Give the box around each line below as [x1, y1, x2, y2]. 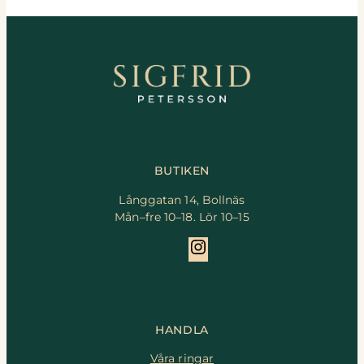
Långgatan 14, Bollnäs [119, 192, 245, 207]
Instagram [207, 236, 266, 252]
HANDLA [155, 323, 209, 338]
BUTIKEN [154, 163, 210, 179]
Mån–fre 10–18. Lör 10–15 [115, 209, 249, 224]
